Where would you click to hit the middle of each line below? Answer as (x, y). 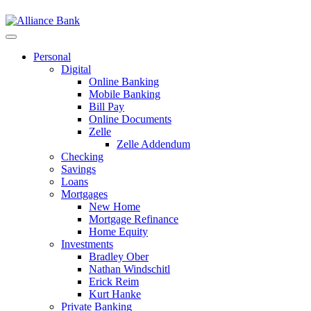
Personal (52, 57)
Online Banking (124, 82)
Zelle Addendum (153, 144)
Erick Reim (114, 281)
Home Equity (118, 232)
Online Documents (130, 119)
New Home (115, 207)
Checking (82, 157)
